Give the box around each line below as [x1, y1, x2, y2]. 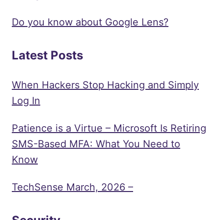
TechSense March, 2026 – [12, 181, 133, 193]
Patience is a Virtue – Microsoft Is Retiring [12, 122, 206, 134]
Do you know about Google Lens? [12, 16, 168, 28]
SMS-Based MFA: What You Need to [12, 137, 180, 150]
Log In [12, 94, 40, 107]
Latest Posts [12, 48, 83, 62]
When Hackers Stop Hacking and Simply [12, 79, 199, 91]
